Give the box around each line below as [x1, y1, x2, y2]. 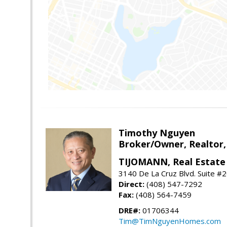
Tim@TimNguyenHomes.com [119, 215, 221, 226]
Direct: [119, 178, 144, 189]
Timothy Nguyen [119, 126, 195, 139]
